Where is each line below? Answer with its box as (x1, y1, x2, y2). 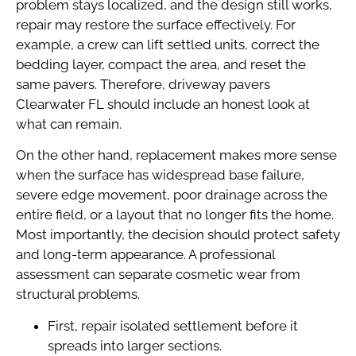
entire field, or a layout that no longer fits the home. (16, 207, 334, 223)
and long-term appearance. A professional (16, 246, 275, 263)
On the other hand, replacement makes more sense (16, 147, 337, 164)
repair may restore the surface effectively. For (16, 17, 296, 33)
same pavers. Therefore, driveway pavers (16, 76, 270, 93)
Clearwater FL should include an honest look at (16, 96, 310, 113)
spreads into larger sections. (48, 337, 222, 354)
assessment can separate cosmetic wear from (16, 266, 300, 283)
